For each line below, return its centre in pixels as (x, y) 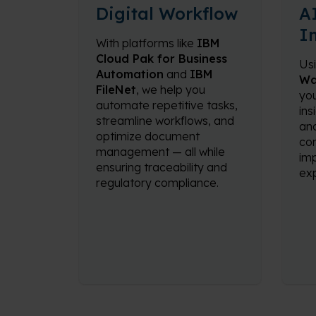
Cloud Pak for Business (162, 59)
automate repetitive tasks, (167, 105)
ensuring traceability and (162, 167)
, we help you (171, 90)
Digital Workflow (167, 13)
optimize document (148, 136)
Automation (130, 74)
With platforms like (146, 43)
